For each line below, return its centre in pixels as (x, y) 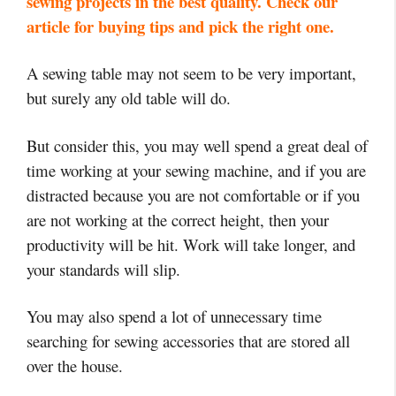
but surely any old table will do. (129, 98)
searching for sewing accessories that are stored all (188, 341)
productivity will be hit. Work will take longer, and (191, 244)
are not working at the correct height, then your (178, 219)
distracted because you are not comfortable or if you (193, 194)
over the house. (75, 366)
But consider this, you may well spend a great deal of (197, 145)
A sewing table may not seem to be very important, (191, 73)
